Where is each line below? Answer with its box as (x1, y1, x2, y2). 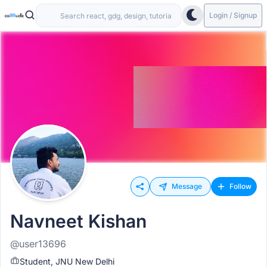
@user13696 (10, 238, 66, 250)
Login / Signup (209, 10, 257, 20)
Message (172, 182, 202, 191)
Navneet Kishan (10, 210, 147, 232)
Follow (229, 182, 252, 191)
